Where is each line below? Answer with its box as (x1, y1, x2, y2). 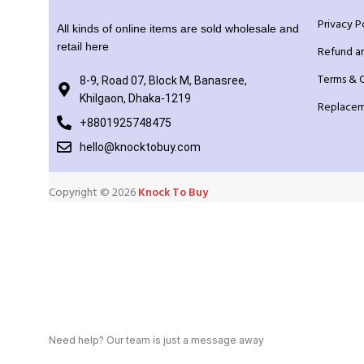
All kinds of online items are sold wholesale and (57, 21, 299, 35)
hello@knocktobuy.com (79, 140, 201, 154)
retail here (57, 39, 109, 53)
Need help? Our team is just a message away (49, 333, 264, 346)
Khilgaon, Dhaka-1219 (79, 91, 191, 105)
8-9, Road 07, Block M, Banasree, (79, 73, 247, 87)
